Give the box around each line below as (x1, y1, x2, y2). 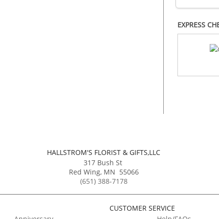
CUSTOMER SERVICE (109, 203, 175, 213)
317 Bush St (83, 157, 124, 167)
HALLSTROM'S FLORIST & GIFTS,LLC (47, 147, 161, 157)
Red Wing (68, 167, 100, 176)
